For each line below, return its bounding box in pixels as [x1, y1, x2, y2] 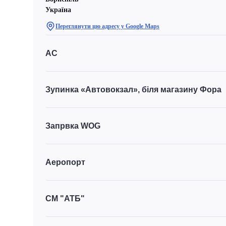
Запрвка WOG [45, 121, 100, 130]
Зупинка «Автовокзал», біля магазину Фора [45, 85, 221, 94]
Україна [45, 6, 71, 14]
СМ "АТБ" [45, 194, 85, 203]
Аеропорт [45, 157, 85, 166]
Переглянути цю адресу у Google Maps [55, 23, 159, 30]
